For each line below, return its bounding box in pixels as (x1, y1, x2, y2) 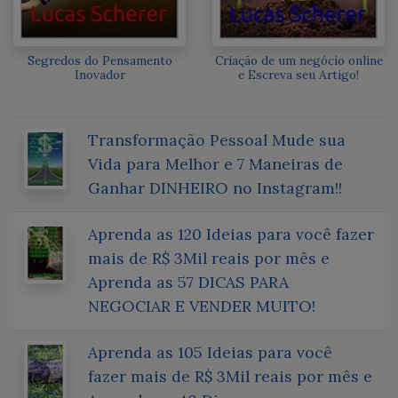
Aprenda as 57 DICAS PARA (88, 271, 289, 292)
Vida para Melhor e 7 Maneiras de (88, 153, 343, 174)
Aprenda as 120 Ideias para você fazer (88, 223, 374, 244)
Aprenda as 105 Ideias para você (88, 341, 332, 362)
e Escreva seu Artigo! (238, 66, 359, 83)
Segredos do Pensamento (27, 52, 172, 68)
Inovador (74, 66, 125, 83)
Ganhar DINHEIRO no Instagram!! (88, 177, 342, 198)
